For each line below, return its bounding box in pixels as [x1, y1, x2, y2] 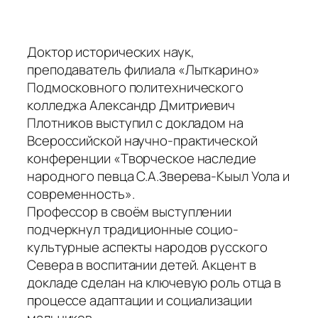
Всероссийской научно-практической [27, 131, 258, 150]
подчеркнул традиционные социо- [27, 220, 238, 239]
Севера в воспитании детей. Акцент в [27, 256, 256, 275]
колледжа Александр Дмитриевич [27, 96, 236, 115]
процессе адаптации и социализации [27, 291, 252, 310]
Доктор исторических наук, [27, 43, 194, 62]
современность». [27, 185, 135, 204]
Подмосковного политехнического [27, 78, 243, 97]
